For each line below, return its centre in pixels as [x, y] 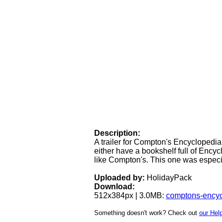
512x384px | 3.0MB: [130, 195]
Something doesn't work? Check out [146, 213]
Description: [117, 133]
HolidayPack [168, 177]
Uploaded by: [119, 177]
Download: [114, 186]
